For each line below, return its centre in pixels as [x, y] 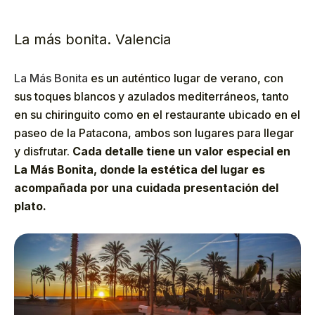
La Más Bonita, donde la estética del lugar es [140, 170]
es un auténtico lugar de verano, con [186, 78]
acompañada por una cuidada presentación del [146, 188]
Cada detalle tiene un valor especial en [181, 152]
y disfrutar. [43, 152]
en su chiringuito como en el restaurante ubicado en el [157, 115]
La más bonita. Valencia [92, 40]
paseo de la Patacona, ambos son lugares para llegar [154, 133]
